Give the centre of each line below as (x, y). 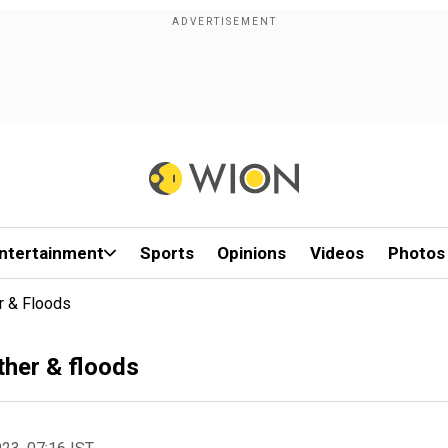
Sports (166, 253)
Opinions (252, 253)
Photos (416, 253)
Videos (337, 253)
